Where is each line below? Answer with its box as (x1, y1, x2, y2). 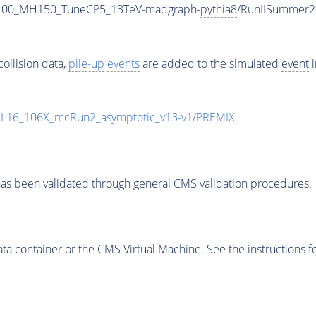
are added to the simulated (139, 56, 281, 72)
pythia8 (200, 1, 237, 18)
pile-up (68, 56, 104, 72)
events (107, 56, 140, 72)
